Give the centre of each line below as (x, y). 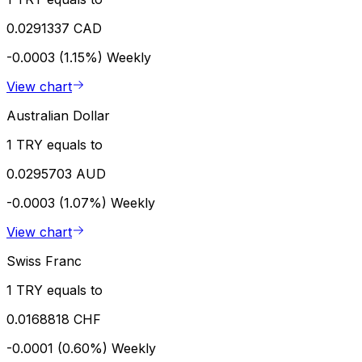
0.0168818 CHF (54, 319)
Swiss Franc (44, 261)
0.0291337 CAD (54, 28)
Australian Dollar (58, 115)
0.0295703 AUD (56, 173)
